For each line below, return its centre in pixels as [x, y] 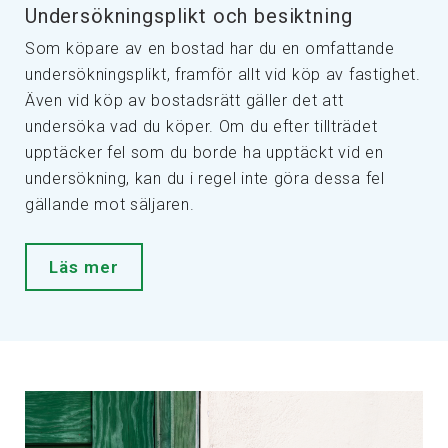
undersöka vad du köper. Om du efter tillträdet [201, 126]
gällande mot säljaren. [110, 204]
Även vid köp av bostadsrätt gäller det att [184, 100]
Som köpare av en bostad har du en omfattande [210, 48]
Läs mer [84, 267]
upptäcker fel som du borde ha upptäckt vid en [204, 152]
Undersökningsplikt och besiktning [189, 16]
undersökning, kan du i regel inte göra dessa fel [205, 178]
